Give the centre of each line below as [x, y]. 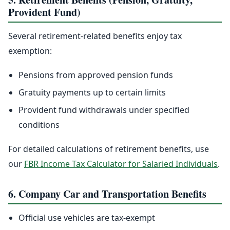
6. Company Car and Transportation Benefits [107, 194]
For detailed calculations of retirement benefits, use [109, 149]
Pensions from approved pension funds [96, 75]
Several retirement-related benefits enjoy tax [95, 36]
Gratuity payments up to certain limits [92, 93]
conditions [39, 125]
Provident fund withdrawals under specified [104, 110]
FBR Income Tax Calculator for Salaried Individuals [121, 164]
